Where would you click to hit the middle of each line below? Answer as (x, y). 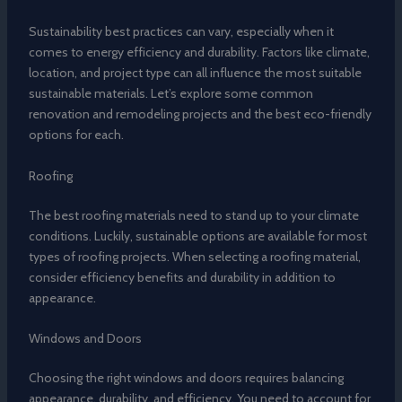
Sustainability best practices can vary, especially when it (181, 32)
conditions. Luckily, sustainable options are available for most (197, 236)
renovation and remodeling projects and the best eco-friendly (200, 114)
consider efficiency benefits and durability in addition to (182, 277)
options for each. (76, 135)
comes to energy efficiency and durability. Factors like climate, (199, 52)
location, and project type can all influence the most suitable (195, 73)
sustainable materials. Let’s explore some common (170, 94)
